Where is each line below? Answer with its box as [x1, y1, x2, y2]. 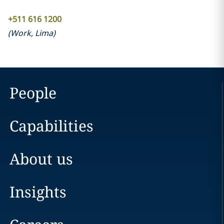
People [9, 82, 56, 103]
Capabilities [9, 115, 93, 136]
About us [9, 148, 73, 169]
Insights [9, 181, 66, 202]
